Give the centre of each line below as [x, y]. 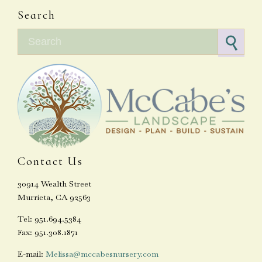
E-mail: [32, 254]
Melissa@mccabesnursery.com [102, 254]
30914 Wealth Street [54, 184]
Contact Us [50, 162]
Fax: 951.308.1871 [48, 232]
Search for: [37, 34]
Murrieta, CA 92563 [54, 197]
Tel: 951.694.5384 [49, 219]
